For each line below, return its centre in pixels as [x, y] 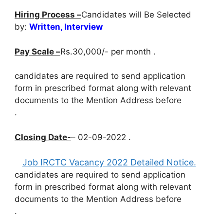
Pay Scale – [37, 51]
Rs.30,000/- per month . [108, 51]
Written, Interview [66, 27]
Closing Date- [43, 137]
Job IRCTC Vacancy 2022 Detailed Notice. [109, 162]
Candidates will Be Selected [136, 15]
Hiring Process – [48, 15]
